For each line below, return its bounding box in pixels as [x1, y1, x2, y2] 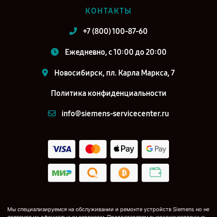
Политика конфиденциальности [50, 89, 167, 98]
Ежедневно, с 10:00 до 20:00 [64, 47, 167, 57]
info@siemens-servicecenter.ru [62, 109, 169, 118]
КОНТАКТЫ [85, 6, 132, 15]
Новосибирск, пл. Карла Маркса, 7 [54, 68, 175, 77]
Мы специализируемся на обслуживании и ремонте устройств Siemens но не [7, 206, 209, 213]
